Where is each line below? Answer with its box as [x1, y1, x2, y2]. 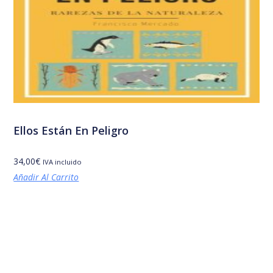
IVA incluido [43, 157, 82, 166]
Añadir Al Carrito [13, 171, 79, 183]
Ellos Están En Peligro [13, 122, 129, 138]
